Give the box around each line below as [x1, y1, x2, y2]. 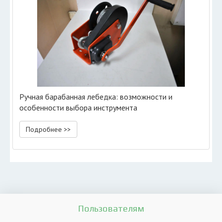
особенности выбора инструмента [19, 103, 137, 112]
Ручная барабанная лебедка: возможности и [19, 92, 172, 102]
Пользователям [78, 203, 144, 214]
